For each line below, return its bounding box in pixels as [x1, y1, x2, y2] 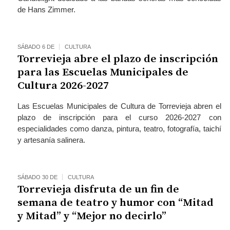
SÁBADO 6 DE [17, 44, 54, 50]
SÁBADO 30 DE [17, 174, 57, 180]
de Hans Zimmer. [17, 5, 75, 14]
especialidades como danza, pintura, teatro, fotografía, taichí [17, 124, 221, 133]
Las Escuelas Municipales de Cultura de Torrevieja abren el [17, 102, 221, 110]
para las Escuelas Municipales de [17, 66, 188, 79]
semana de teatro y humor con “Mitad [17, 196, 214, 209]
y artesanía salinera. [17, 136, 85, 144]
